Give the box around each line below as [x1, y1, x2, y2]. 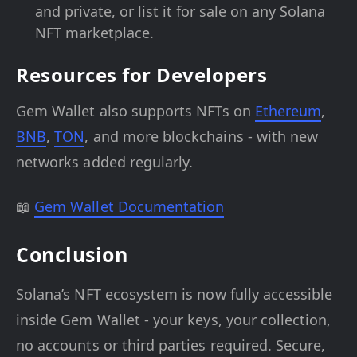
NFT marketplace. [35, 23, 154, 42]
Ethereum [254, 101, 322, 120]
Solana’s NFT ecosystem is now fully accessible [16, 284, 333, 304]
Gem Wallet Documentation [34, 197, 225, 216]
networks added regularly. [16, 152, 194, 171]
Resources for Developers [16, 61, 267, 88]
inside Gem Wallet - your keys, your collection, [16, 310, 331, 329]
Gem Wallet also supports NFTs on [16, 101, 255, 120]
